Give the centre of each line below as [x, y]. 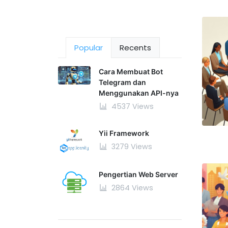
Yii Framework [124, 133]
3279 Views [131, 147]
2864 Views [131, 188]
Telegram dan [122, 82]
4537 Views [132, 106]
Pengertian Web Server [138, 175]
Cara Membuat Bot [131, 72]
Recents [135, 47]
